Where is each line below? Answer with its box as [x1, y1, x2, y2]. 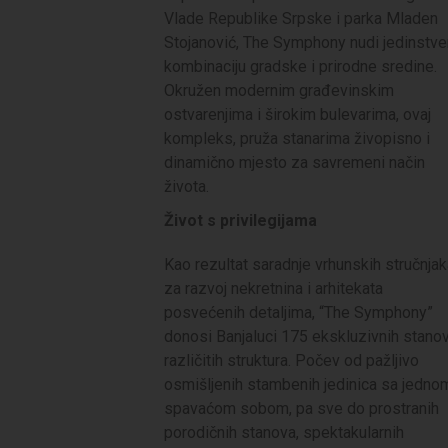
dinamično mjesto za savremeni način [164, 152, 425, 172]
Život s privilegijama [164, 210, 317, 230]
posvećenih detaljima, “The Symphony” [164, 302, 433, 322]
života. [164, 176, 209, 196]
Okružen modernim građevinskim [164, 80, 394, 100]
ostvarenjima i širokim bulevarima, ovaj [164, 104, 431, 124]
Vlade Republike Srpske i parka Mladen [164, 8, 438, 28]
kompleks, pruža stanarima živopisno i [164, 128, 430, 148]
